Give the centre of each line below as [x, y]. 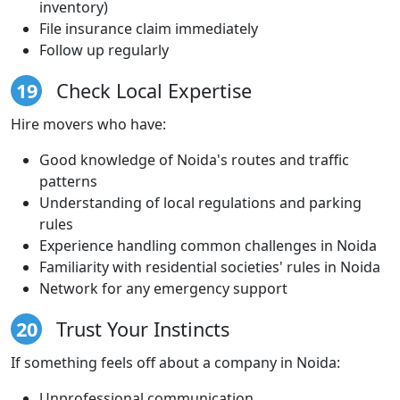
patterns [68, 181]
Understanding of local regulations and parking [200, 202]
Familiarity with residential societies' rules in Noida [210, 267]
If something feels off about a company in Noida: [175, 362]
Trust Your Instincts [140, 329]
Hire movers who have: [88, 124]
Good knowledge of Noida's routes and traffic [194, 159]
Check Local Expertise [151, 90]
